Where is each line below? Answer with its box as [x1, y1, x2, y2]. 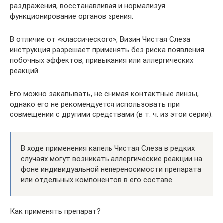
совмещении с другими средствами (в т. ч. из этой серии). [10, 110, 213, 119]
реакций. [10, 66, 40, 75]
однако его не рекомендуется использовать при [10, 99, 180, 109]
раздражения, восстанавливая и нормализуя [10, 1, 165, 10]
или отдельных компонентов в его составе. [21, 175, 174, 184]
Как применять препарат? [10, 206, 101, 216]
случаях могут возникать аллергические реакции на [21, 154, 202, 163]
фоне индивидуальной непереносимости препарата [21, 164, 201, 174]
